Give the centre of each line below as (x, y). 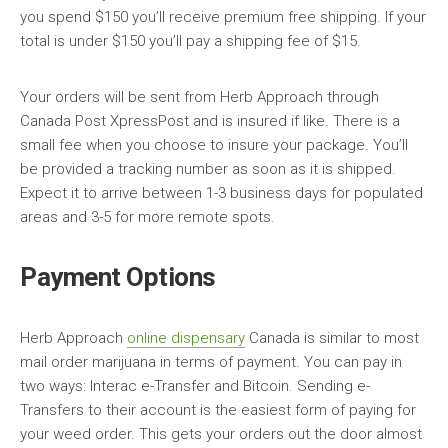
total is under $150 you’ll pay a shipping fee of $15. (190, 41)
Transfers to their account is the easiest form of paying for (218, 410)
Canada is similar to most (332, 338)
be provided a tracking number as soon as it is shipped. (208, 169)
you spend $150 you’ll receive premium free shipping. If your (223, 17)
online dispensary (186, 338)
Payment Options (118, 277)
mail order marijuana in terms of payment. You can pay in (211, 362)
